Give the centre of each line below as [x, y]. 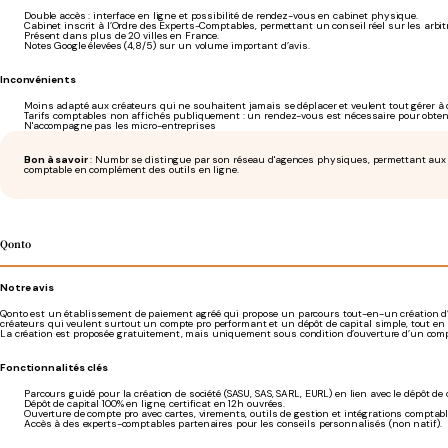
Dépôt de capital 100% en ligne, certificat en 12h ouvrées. [155, 403]
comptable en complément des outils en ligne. [131, 169]
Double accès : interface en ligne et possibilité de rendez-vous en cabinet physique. [221, 15]
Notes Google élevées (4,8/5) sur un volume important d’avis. [167, 45]
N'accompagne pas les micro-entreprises [120, 125]
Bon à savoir [56, 159]
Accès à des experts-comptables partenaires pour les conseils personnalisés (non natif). [233, 423]
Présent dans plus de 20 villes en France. [122, 35]
